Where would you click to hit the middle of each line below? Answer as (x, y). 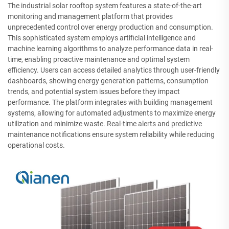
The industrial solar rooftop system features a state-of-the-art (105, 6)
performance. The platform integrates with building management (110, 102)
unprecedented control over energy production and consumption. (110, 27)
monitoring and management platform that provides (90, 17)
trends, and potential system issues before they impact (94, 92)
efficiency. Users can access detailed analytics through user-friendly (114, 70)
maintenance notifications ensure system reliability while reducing (111, 135)
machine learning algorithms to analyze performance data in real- (110, 49)
